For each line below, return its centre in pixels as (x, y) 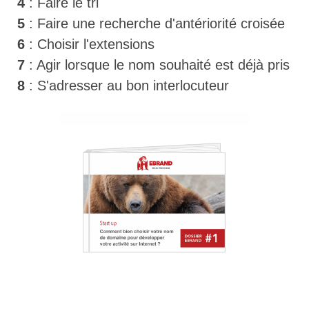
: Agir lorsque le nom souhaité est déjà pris (157, 65)
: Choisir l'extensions (90, 44)
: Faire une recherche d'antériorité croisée (155, 24)
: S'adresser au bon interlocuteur (127, 86)
